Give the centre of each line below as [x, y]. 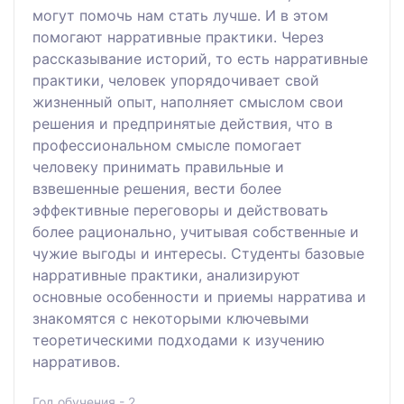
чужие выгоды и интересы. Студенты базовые [198, 253]
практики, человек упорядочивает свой [176, 80]
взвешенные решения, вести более [157, 188]
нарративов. [76, 361]
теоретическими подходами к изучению [179, 340]
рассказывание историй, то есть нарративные [200, 58]
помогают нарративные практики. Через [178, 37]
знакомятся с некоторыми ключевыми [171, 318]
